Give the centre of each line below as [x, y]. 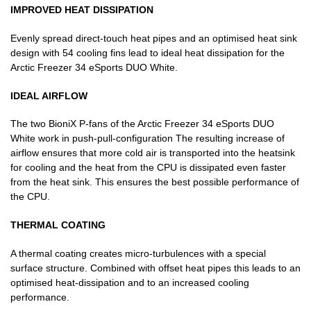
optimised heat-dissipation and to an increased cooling [130, 283]
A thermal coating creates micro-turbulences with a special [138, 254]
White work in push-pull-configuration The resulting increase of [148, 138]
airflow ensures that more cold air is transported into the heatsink [153, 153]
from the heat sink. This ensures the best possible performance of [155, 182]
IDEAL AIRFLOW [49, 95]
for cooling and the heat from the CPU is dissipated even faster [148, 168]
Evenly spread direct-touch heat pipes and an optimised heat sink [154, 38]
